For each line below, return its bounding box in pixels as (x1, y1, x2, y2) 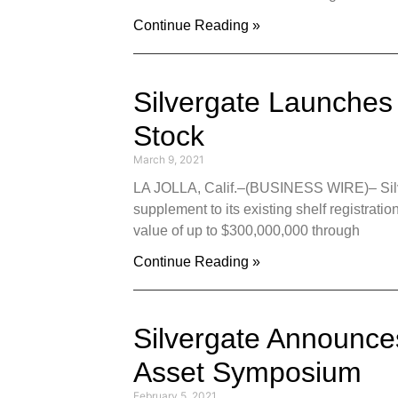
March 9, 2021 (133, 153, 204, 166)
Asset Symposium (133, 356, 362, 388)
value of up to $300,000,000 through (133, 223, 360, 238)
